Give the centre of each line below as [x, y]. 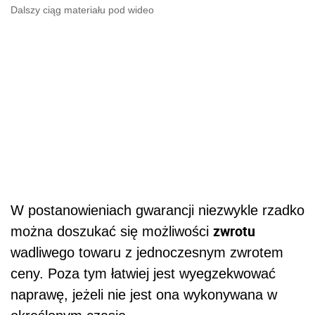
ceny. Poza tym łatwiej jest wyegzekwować [143, 273]
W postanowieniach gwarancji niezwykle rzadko [157, 210]
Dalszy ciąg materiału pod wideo [82, 9]
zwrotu [234, 231]
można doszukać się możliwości [112, 231]
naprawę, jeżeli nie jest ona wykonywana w [144, 294]
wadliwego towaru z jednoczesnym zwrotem [147, 252]
